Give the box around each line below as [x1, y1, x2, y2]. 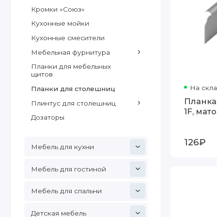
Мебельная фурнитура [31, 48, 110, 56]
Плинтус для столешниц [31, 99, 116, 107]
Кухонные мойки [31, 19, 89, 28]
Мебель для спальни [31, 187, 102, 195]
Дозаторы [31, 113, 64, 122]
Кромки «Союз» [31, 5, 85, 13]
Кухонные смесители [31, 33, 105, 42]
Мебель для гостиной [31, 165, 106, 173]
